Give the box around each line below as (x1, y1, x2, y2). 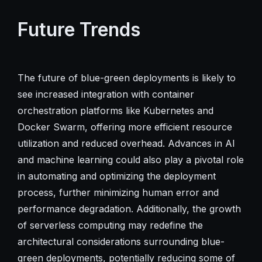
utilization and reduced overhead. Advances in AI (17, 137, 235, 149)
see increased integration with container (17, 88, 194, 100)
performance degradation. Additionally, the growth (17, 202, 241, 215)
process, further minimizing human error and (17, 186, 219, 198)
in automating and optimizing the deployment (17, 170, 216, 182)
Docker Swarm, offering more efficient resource (17, 120, 232, 133)
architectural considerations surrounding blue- (17, 235, 225, 247)
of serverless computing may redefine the (17, 219, 203, 231)
